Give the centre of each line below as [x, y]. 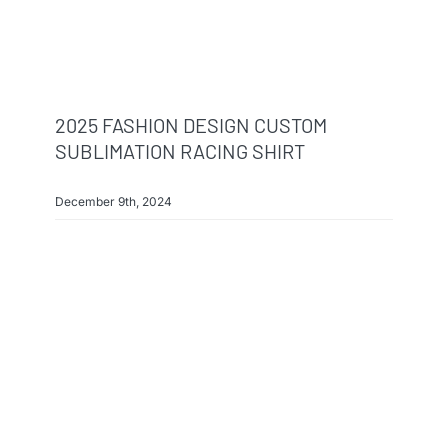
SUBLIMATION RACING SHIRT [179, 150]
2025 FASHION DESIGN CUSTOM [190, 124]
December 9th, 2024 [113, 201]
